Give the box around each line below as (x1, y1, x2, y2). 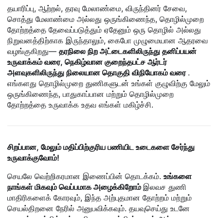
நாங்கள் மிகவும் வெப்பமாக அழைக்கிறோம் (7, 182, 143, 192)
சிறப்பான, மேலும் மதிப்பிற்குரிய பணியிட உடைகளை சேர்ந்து (7, 142, 195, 152)
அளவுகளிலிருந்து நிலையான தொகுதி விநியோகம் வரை (7, 68, 188, 78)
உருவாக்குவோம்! (7, 153, 59, 163)
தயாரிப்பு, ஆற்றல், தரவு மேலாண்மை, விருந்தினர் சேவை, (7, 3, 187, 14)
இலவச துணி (143, 182, 186, 192)
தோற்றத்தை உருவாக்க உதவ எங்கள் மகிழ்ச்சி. (7, 100, 153, 110)
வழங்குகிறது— (7, 46, 59, 56)
